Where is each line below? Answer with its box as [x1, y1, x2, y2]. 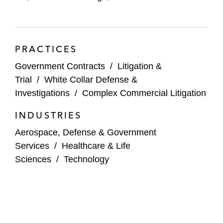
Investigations [15, 88, 70, 98]
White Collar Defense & [44, 74, 137, 85]
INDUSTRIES [15, 109, 82, 121]
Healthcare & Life [62, 140, 130, 151]
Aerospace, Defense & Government [15, 127, 156, 137]
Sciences [15, 154, 51, 164]
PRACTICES [15, 43, 78, 55]
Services [15, 140, 49, 151]
